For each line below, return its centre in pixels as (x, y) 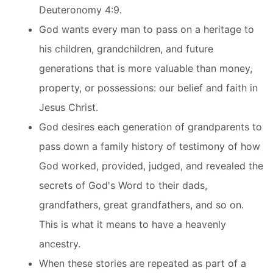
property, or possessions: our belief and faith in (148, 88)
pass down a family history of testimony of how (150, 147)
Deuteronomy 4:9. (80, 10)
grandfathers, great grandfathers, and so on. (141, 205)
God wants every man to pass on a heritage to (147, 30)
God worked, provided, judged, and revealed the (151, 166)
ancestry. (60, 244)
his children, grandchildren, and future (126, 49)
